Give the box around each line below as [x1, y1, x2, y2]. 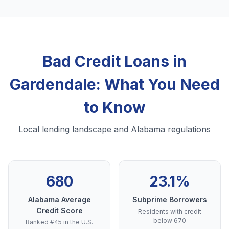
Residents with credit [138, 208, 201, 216]
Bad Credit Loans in [42, 52, 187, 71]
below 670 [153, 217, 186, 225]
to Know [83, 98, 146, 117]
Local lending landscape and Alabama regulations [18, 124, 211, 135]
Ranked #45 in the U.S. [26, 218, 93, 226]
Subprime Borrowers [132, 195, 207, 204]
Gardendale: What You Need [9, 75, 220, 94]
